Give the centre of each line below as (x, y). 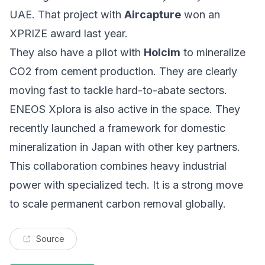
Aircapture (153, 15)
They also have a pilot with (77, 53)
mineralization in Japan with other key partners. (125, 147)
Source (50, 239)
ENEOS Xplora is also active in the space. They (125, 109)
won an (201, 15)
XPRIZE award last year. (69, 34)
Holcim (162, 53)
